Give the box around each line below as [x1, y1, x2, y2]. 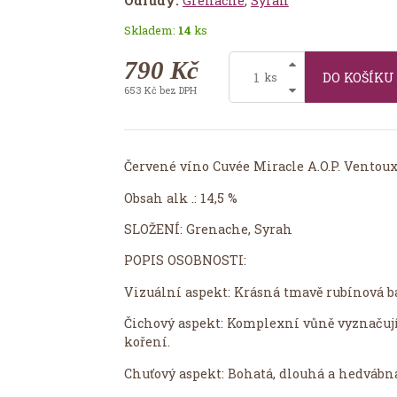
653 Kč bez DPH [123, 83, 197, 97]
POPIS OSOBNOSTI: [123, 252, 246, 269]
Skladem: [123, 22, 178, 39]
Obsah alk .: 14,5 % [123, 189, 237, 206]
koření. [123, 333, 170, 351]
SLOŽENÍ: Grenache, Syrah [123, 220, 292, 237]
